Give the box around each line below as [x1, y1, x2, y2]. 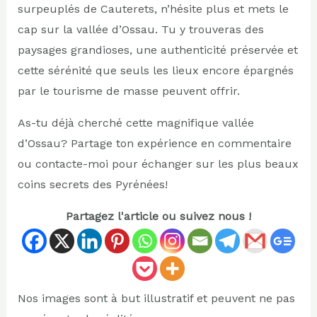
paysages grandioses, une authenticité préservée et [17, 42, 298, 57]
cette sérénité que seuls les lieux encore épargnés [17, 63, 294, 77]
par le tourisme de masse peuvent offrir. [17, 83, 240, 98]
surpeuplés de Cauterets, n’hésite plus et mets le [17, 1, 289, 16]
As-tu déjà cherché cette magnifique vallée [17, 115, 254, 129]
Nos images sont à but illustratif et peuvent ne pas [17, 291, 295, 305]
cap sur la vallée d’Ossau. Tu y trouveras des [17, 22, 264, 36]
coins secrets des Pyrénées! [17, 177, 168, 191]
